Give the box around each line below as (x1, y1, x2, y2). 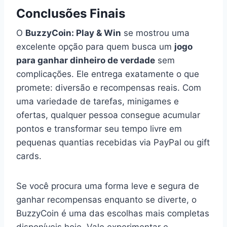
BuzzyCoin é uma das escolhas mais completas (16, 208, 209, 218)
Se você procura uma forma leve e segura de (16, 181, 199, 191)
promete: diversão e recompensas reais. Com (16, 83, 201, 93)
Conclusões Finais (16, 6, 125, 21)
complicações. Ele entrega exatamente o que (16, 69, 199, 79)
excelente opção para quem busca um (16, 42, 174, 52)
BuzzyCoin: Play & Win (25, 28, 121, 38)
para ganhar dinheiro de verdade (16, 55, 155, 65)
